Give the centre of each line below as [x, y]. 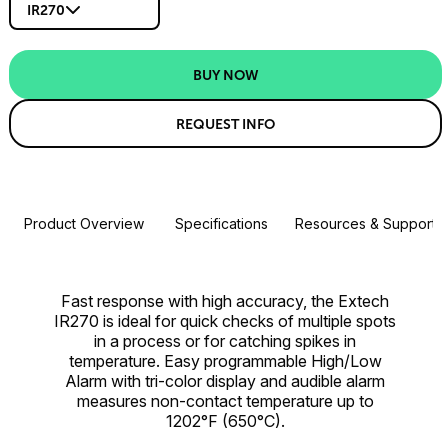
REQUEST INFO [225, 123]
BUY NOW [225, 74]
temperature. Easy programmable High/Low [225, 361]
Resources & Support [365, 224]
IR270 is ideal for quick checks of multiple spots [225, 321]
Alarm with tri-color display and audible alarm [225, 381]
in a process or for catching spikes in [225, 341]
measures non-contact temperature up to [225, 401]
